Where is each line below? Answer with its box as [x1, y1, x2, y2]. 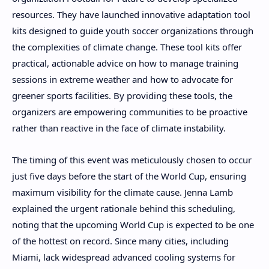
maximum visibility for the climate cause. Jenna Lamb [12, 186, 233, 198]
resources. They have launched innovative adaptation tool [12, 8, 250, 21]
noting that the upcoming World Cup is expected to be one [12, 218, 254, 231]
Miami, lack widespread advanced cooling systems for [12, 250, 235, 263]
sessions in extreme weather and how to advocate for [12, 73, 233, 86]
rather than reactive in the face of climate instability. [12, 122, 226, 134]
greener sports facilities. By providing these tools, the [12, 89, 232, 102]
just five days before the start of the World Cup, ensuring [12, 169, 246, 182]
